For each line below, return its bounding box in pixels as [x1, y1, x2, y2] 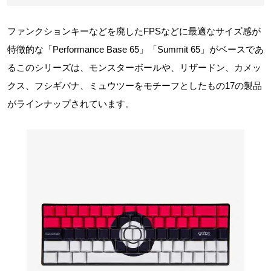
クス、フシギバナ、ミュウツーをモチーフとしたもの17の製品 [7, 80, 262, 91]
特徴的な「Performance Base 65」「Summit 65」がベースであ [7, 44, 264, 54]
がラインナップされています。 [7, 99, 134, 109]
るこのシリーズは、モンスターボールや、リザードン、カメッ [7, 62, 261, 73]
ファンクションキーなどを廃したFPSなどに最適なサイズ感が [7, 26, 261, 36]
